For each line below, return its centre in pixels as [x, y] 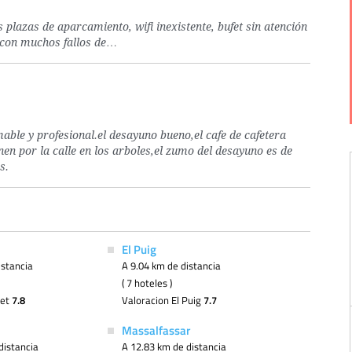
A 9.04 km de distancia [171, 266]
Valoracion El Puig [162, 300]
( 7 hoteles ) [147, 283]
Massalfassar [156, 330]
